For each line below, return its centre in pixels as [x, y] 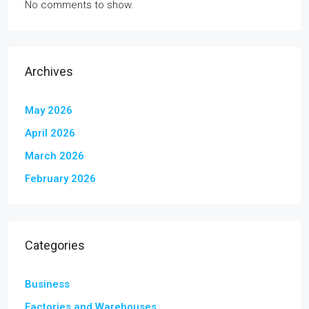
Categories [55, 246]
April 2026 [50, 133]
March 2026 [54, 156]
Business [47, 285]
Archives [49, 72]
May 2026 [49, 111]
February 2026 [60, 179]
